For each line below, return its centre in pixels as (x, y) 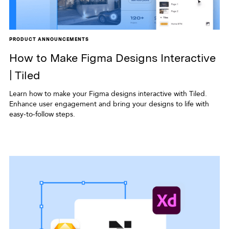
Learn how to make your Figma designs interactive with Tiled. (108, 94)
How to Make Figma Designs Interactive (112, 58)
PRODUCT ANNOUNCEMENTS (49, 39)
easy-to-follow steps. (42, 114)
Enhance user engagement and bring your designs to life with (109, 104)
